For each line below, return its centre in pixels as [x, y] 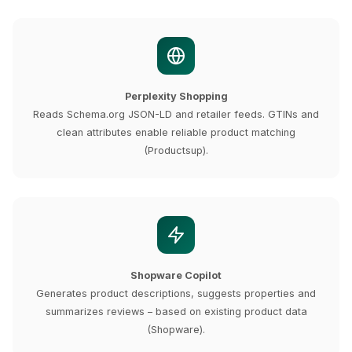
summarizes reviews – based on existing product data [176, 312]
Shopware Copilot [176, 275]
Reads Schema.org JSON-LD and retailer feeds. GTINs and [176, 114]
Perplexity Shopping [176, 96]
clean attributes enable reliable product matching [176, 132]
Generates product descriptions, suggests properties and [176, 293]
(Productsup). [176, 150]
